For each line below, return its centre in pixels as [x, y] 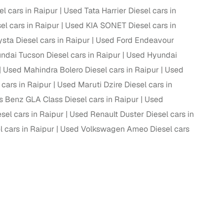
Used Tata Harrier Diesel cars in [120, 11]
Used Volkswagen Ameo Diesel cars [125, 129]
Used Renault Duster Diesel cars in [132, 114]
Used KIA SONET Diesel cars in [121, 26]
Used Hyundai [152, 55]
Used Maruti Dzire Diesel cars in [115, 85]
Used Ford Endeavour [135, 40]
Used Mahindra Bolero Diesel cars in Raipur [81, 70]
